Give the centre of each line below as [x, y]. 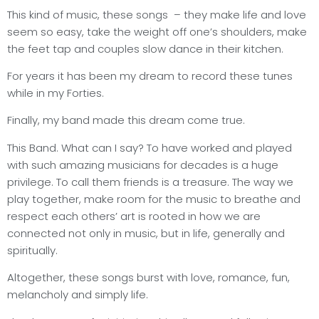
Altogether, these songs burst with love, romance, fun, [148, 278]
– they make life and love [240, 14]
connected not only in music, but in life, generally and [146, 233]
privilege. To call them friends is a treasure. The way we [150, 182]
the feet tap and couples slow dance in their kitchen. [145, 48]
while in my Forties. [56, 93]
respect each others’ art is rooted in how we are [134, 216]
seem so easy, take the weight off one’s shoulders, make [157, 31]
